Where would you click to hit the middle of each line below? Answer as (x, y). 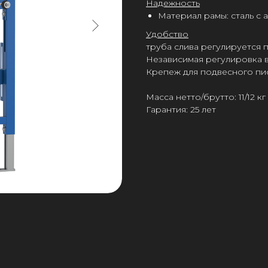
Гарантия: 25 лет (181, 109)
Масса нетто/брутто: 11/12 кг (206, 97)
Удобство (167, 34)
